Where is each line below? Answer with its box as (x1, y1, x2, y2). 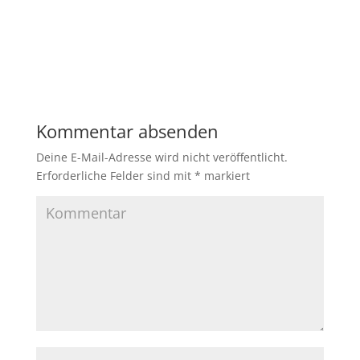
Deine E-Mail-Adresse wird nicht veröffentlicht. (35, 149, 288, 165)
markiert (200, 168, 250, 183)
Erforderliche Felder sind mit (35, 168, 194, 183)
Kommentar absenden (35, 119, 219, 143)
